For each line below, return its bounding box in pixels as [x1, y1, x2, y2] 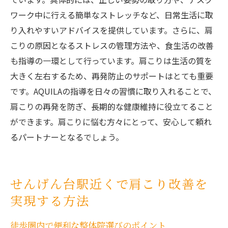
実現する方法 [10, 191, 90, 210]
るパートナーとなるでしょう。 [10, 131, 124, 144]
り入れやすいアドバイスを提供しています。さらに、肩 [10, 24, 213, 37]
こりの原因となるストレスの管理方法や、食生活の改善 [10, 39, 214, 52]
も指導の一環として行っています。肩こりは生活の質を [10, 54, 212, 67]
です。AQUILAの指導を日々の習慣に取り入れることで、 [10, 85, 216, 98]
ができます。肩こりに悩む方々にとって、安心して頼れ [10, 116, 212, 128]
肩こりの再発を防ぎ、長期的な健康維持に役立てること [10, 100, 213, 113]
